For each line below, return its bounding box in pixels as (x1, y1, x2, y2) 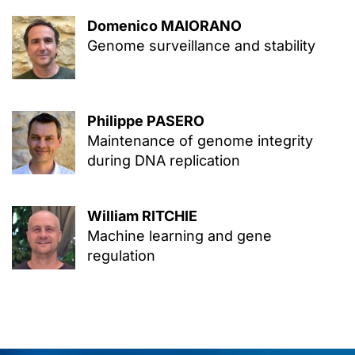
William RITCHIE (86, 208, 197, 224)
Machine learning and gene (86, 227, 272, 244)
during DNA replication (86, 152, 240, 169)
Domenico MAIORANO (86, 17, 242, 34)
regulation (86, 247, 155, 264)
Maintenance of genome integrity (86, 132, 313, 149)
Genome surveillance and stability (86, 37, 315, 54)
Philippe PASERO (86, 113, 204, 129)
